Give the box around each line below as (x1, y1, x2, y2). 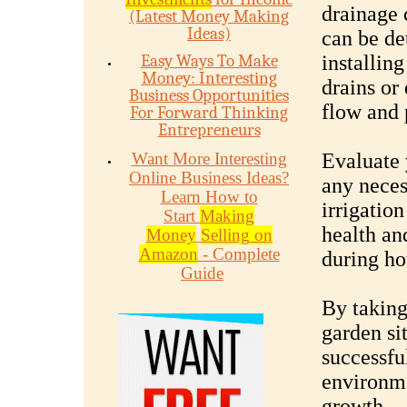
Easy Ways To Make (140, 51, 278, 71)
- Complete (202, 244, 280, 263)
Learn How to (160, 187, 258, 206)
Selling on (200, 225, 273, 244)
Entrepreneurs (157, 120, 261, 140)
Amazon (138, 244, 198, 263)
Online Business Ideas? (129, 168, 289, 187)
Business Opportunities (129, 85, 289, 105)
